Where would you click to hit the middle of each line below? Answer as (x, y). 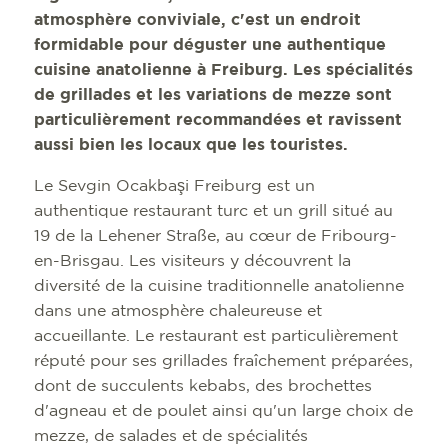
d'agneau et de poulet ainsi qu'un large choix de (224, 411)
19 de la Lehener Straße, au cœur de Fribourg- (216, 236)
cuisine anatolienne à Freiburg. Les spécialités (224, 70)
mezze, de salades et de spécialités (171, 436)
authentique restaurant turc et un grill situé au (214, 211)
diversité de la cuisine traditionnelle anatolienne (219, 286)
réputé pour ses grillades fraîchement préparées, (224, 361)
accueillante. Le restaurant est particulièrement (216, 336)
